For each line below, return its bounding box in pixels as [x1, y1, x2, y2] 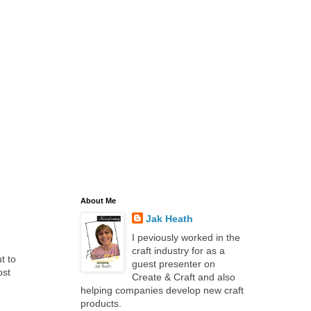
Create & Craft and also [131, 271, 235, 283]
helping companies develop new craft [81, 285, 244, 296]
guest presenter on [131, 258, 215, 269]
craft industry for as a [131, 245, 225, 256]
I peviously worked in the [131, 232, 240, 243]
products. [81, 298, 121, 309]
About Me [81, 196, 116, 205]
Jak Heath [145, 213, 193, 224]
